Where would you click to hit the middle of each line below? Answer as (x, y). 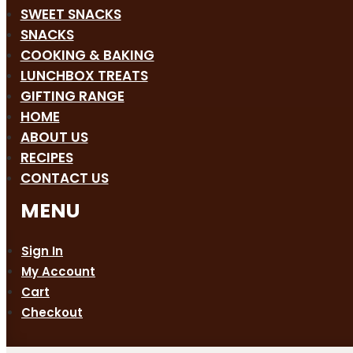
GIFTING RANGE (72, 97)
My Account (58, 272)
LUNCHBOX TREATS (84, 76)
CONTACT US (64, 178)
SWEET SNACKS (71, 15)
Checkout (52, 313)
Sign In (42, 251)
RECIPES (46, 158)
